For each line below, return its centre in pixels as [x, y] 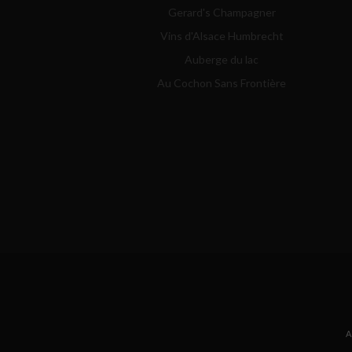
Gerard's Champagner [222, 12]
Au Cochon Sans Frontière [222, 83]
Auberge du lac [222, 59]
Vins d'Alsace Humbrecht [222, 36]
